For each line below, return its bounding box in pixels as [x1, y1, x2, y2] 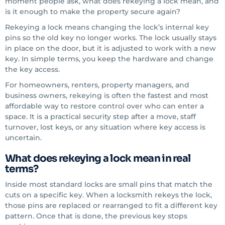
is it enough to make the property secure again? [5, 7, 180, 16]
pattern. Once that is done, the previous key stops [5, 211, 187, 220]
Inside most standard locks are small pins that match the [5, 180, 212, 189]
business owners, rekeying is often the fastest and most [5, 91, 208, 100]
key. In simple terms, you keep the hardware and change [5, 54, 213, 63]
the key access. [5, 65, 60, 74]
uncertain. [5, 133, 42, 142]
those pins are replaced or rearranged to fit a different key [5, 201, 217, 210]
